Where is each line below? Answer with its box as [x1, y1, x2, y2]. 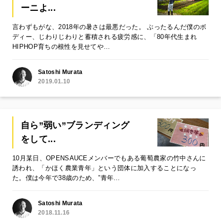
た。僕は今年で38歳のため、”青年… [12, 174, 120, 182]
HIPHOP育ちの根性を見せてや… [12, 42, 110, 50]
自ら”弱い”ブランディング [21, 120, 130, 131]
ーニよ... [21, 3, 56, 13]
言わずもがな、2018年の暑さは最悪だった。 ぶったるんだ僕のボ [12, 23, 207, 31]
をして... [21, 134, 56, 145]
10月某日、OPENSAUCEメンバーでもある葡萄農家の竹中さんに [12, 154, 206, 162]
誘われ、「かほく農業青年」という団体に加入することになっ [12, 164, 196, 172]
